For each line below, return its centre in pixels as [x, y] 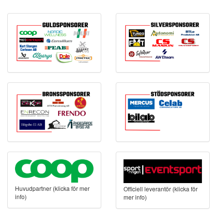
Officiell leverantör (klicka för [161, 188]
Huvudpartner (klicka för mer [52, 188]
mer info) [135, 197]
